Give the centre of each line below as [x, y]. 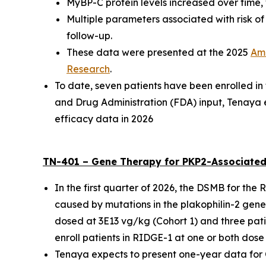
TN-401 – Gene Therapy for [113, 161]
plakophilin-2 [210, 204]
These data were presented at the [146, 52]
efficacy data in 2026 [104, 119]
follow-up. [89, 36]
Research [88, 69]
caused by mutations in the [118, 204]
